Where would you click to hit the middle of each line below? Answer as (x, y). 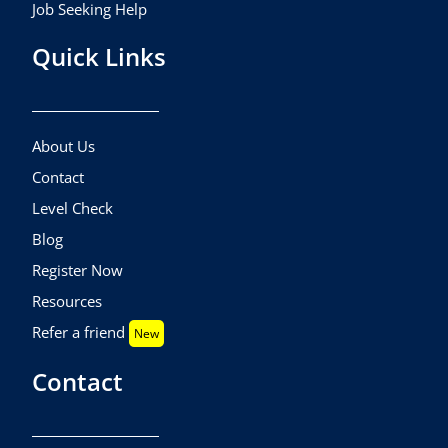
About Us (64, 145)
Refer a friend (81, 331)
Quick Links (99, 57)
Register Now (78, 269)
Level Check (73, 207)
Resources (67, 300)
